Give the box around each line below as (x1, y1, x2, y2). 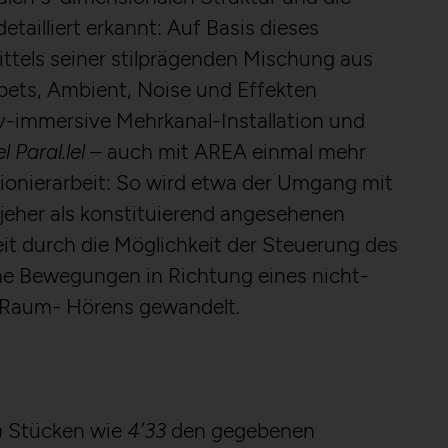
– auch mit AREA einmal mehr (85, 138, 366, 164)
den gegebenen (166, 418, 315, 444)
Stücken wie (3, 418, 127, 444)
